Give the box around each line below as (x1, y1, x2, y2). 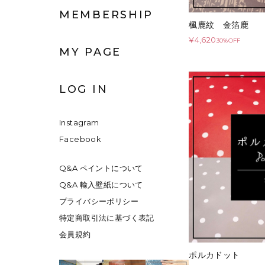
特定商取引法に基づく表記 (59, 213, 154, 223)
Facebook (59, 134, 102, 144)
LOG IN (59, 83, 108, 96)
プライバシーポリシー (59, 196, 138, 206)
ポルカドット (189, 250, 240, 261)
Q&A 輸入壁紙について (59, 180, 151, 190)
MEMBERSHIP (59, 8, 153, 22)
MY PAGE (59, 46, 121, 59)
